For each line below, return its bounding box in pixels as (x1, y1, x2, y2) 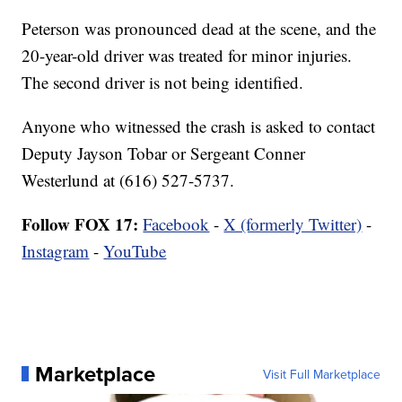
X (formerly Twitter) (223, 212, 363, 235)
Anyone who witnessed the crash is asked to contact (22, 114, 376, 137)
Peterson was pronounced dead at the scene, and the (22, 16, 377, 39)
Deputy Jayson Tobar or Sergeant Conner (22, 141, 306, 164)
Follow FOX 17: (22, 211, 139, 236)
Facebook (143, 212, 210, 235)
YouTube (103, 239, 167, 262)
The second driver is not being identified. (22, 70, 304, 93)
